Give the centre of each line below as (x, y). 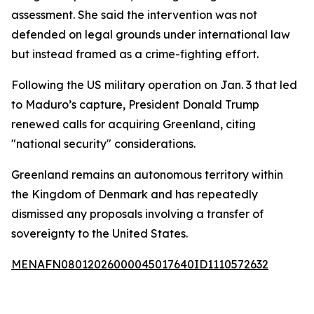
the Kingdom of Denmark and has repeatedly (135, 194)
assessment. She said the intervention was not (134, 15)
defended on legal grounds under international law (151, 34)
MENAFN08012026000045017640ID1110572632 (140, 264)
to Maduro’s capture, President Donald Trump (135, 104)
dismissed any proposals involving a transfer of (137, 214)
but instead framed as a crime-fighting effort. (135, 54)
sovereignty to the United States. (100, 233)
